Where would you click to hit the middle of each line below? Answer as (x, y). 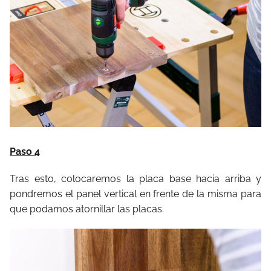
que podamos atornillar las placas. (87, 209)
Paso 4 (25, 152)
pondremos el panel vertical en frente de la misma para (135, 194)
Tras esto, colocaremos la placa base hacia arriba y (135, 179)
